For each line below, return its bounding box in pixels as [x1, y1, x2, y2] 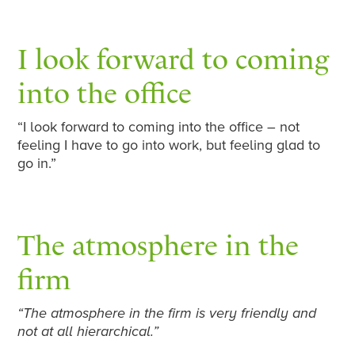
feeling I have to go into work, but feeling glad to [17, 136, 321, 155]
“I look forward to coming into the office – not [17, 118, 300, 136]
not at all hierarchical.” [17, 323, 159, 341]
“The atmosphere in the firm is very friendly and [17, 304, 317, 323]
